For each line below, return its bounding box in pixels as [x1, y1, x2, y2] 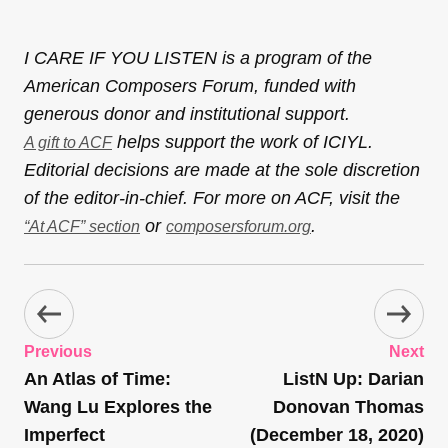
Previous [24, 342, 92, 360]
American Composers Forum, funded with [24, 75, 356, 96]
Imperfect [24, 424, 105, 445]
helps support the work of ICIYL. [112, 131, 373, 152]
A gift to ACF [24, 133, 112, 151]
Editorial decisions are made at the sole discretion [24, 159, 420, 180]
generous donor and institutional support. [24, 103, 350, 124]
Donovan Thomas [273, 396, 424, 417]
